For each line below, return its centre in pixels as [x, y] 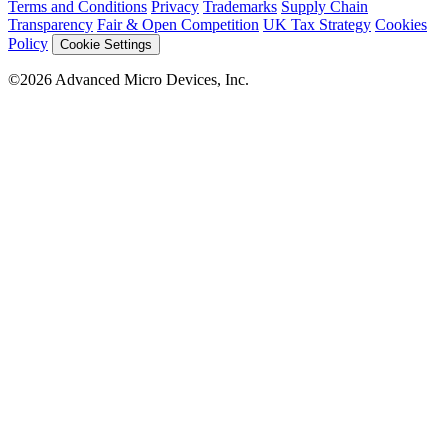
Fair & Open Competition [178, 25]
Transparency [50, 25]
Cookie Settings [106, 45]
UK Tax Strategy [317, 25]
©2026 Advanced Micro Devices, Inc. [128, 80]
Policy [28, 44]
